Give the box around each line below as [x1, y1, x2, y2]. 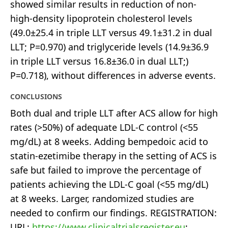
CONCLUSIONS [10, 91, 62, 101]
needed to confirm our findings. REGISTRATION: [10, 206, 217, 219]
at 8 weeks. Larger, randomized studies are [10, 192, 194, 205]
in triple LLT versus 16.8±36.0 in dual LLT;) [10, 54, 188, 67]
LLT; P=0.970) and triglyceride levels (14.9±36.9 [10, 40, 209, 53]
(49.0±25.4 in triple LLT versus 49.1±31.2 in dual [10, 26, 212, 39]
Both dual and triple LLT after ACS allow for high [10, 106, 218, 119]
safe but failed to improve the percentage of [10, 163, 201, 176]
